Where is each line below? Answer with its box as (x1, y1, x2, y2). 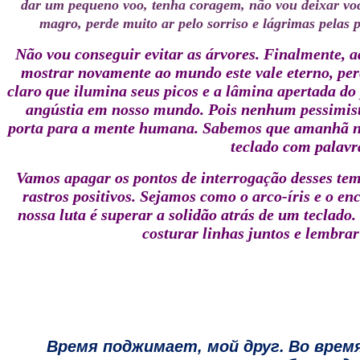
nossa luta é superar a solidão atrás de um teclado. (18, 206, 356, 223)
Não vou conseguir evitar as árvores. (14, 45, 260, 63)
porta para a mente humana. (8, 119, 198, 137)
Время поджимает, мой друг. (47, 337, 284, 355)
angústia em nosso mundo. (26, 100, 204, 118)
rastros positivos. (22, 187, 136, 205)
